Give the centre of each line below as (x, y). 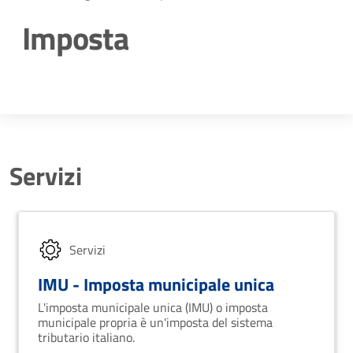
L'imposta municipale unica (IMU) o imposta (153, 307)
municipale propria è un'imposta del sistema (155, 322)
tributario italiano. (89, 337)
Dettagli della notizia (134, 85)
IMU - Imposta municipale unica (156, 284)
